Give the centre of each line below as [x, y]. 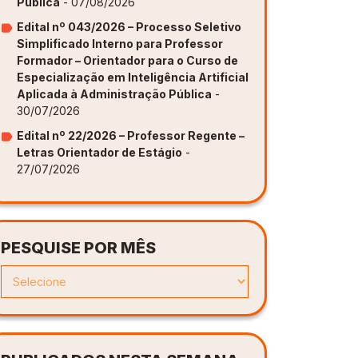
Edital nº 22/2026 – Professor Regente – [131, 136]
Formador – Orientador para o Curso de [127, 61]
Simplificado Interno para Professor [120, 44]
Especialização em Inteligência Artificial [133, 78]
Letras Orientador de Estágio [99, 153]
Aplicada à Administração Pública [114, 94]
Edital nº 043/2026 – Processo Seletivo [129, 27]
